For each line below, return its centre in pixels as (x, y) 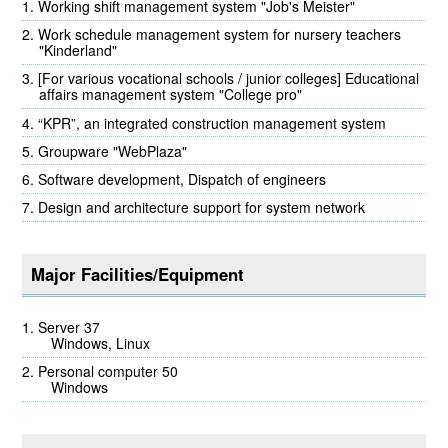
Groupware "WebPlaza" (113, 150)
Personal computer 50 (108, 371)
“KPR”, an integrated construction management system (212, 122)
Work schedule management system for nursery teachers (220, 34)
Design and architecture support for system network (202, 207)
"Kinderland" (78, 50)
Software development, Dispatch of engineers (182, 178)
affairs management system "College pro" (171, 94)
